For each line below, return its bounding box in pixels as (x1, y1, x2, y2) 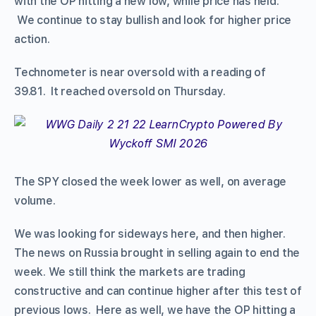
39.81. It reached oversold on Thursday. (14, 84, 226, 98)
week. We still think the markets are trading (14, 265, 245, 279)
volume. (14, 193, 56, 207)
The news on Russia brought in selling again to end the (14, 245, 300, 260)
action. (14, 32, 50, 46)
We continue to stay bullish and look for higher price (14, 13, 292, 27)
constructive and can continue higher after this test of (14, 284, 302, 298)
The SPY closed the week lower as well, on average (14, 174, 287, 188)
